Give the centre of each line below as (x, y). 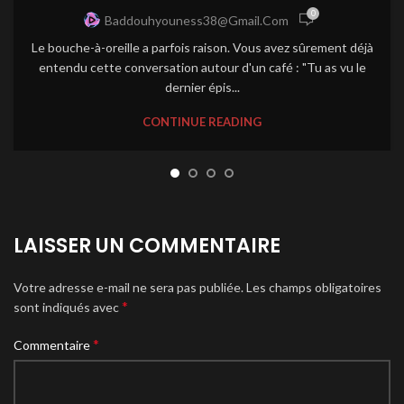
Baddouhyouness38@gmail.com (197, 20)
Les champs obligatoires (314, 287)
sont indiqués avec (68, 307)
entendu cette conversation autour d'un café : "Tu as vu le (202, 67)
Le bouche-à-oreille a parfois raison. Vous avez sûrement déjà (202, 47)
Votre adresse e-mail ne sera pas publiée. (129, 287)
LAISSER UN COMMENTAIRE (147, 246)
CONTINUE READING (202, 122)
